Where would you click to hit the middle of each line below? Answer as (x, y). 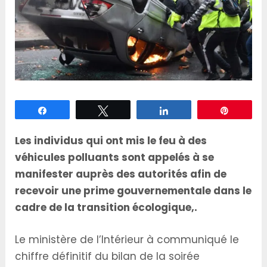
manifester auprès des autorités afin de (121, 174)
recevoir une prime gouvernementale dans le (133, 191)
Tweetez (131, 111)
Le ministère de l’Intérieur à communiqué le (127, 239)
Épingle (250, 111)
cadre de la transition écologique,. (106, 208)
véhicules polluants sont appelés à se (115, 158)
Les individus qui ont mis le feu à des (111, 141)
